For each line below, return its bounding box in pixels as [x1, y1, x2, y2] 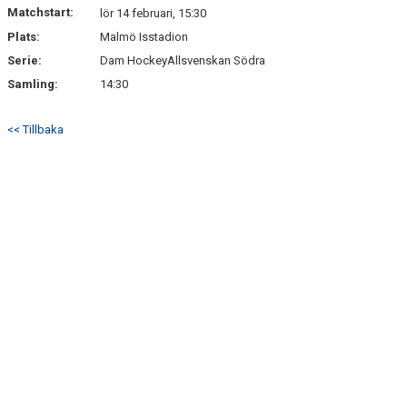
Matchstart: [7, 5, 74, 19]
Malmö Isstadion [100, 30, 188, 44]
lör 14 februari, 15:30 [100, 6, 206, 20]
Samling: [7, 77, 58, 91]
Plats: [7, 30, 40, 44]
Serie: [7, 54, 42, 67]
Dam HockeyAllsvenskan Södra [100, 54, 265, 67]
